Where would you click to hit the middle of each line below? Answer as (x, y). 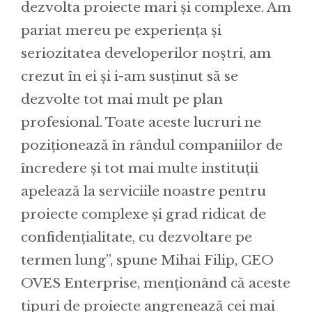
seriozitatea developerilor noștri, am (146, 53)
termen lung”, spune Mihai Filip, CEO (147, 260)
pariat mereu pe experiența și (121, 30)
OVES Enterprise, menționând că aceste (156, 283)
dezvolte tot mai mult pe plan (122, 99)
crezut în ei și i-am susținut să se (130, 76)
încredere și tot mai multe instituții (140, 168)
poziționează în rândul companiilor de (152, 145)
